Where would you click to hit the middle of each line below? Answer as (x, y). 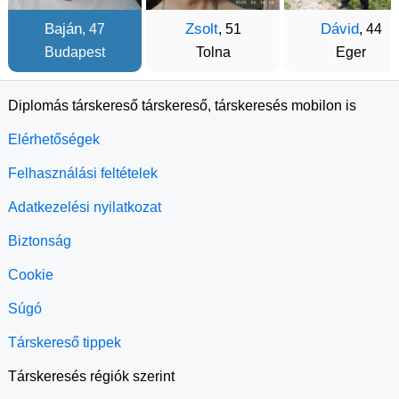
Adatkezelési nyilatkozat (85, 207)
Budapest (75, 52)
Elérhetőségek (54, 139)
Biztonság (40, 241)
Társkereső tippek (65, 342)
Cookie (31, 275)
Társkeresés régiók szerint (91, 376)
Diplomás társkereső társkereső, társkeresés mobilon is (182, 106)
